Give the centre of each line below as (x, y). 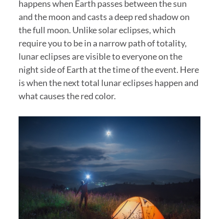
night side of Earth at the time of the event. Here (109, 69)
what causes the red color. (67, 96)
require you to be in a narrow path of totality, (102, 43)
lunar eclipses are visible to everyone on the (100, 56)
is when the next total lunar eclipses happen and (108, 82)
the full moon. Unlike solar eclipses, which (97, 30)
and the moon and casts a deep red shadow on (104, 16)
